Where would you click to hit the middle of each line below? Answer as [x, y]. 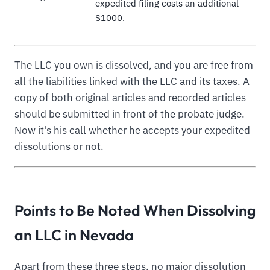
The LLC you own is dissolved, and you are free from [134, 65]
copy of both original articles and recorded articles [130, 97]
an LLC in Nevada [74, 234]
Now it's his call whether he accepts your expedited [132, 130]
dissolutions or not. [59, 146]
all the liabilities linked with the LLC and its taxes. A [132, 81]
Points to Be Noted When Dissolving [135, 210]
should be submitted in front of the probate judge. [130, 114]
